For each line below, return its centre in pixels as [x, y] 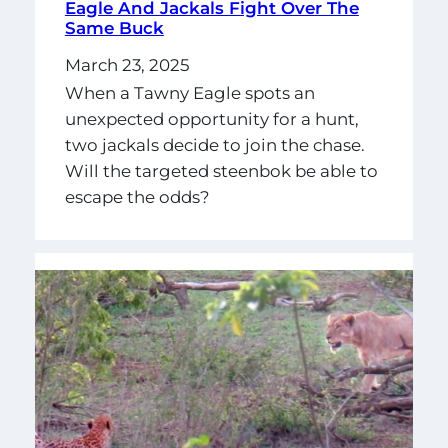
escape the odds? [137, 196]
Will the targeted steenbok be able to [221, 170]
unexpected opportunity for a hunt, [211, 118]
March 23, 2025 [127, 65]
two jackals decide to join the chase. [214, 144]
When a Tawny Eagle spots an [189, 92]
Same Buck [114, 28]
